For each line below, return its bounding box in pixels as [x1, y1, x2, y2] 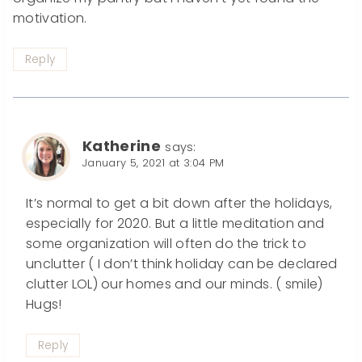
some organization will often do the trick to [26, 234, 307, 254]
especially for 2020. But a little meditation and [26, 214, 325, 234]
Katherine [82, 136, 161, 157]
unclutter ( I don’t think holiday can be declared [26, 255, 338, 274]
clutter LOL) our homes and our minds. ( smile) [26, 275, 323, 294]
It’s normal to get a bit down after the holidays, [26, 194, 333, 213]
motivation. [13, 9, 87, 28]
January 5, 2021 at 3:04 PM [82, 156, 225, 170]
